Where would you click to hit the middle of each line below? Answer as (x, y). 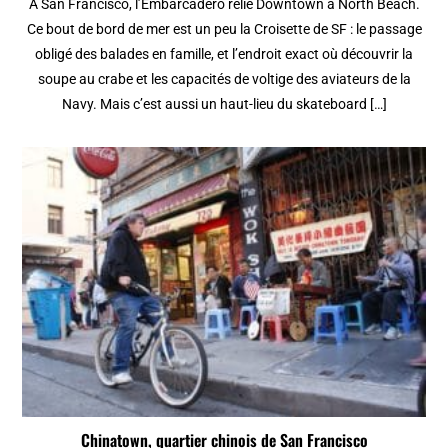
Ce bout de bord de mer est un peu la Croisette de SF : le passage (224, 29)
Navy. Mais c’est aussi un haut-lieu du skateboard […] (224, 104)
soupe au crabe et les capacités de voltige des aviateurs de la (224, 79)
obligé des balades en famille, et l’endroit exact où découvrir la (224, 54)
